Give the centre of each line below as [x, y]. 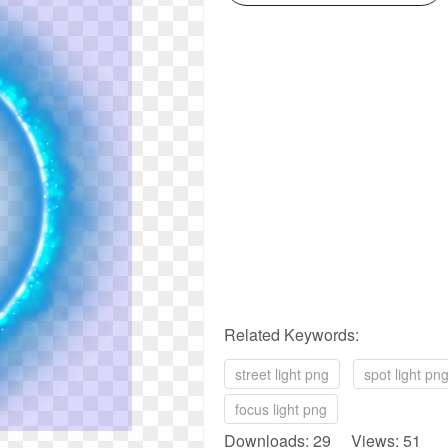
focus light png [281, 409]
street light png [282, 374]
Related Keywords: [291, 334]
